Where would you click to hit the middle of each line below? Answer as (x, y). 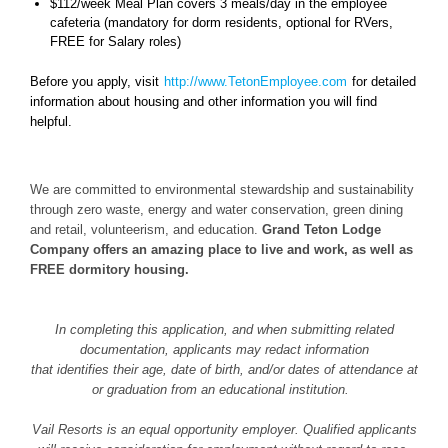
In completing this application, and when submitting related (224, 330)
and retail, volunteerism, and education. (144, 230)
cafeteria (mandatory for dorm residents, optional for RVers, (221, 22)
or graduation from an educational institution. (222, 390)
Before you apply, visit (96, 81)
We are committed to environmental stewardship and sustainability (222, 190)
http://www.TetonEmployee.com (255, 81)
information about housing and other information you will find (203, 101)
